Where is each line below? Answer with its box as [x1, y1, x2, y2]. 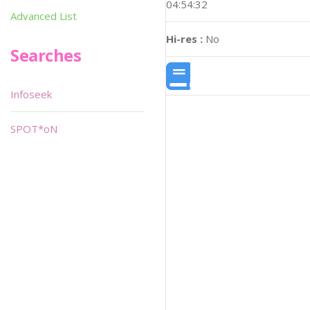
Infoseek [10, 87, 52, 101]
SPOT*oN [10, 122, 57, 136]
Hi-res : [166, 32, 203, 46]
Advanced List [10, 9, 77, 23]
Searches [10, 44, 82, 66]
